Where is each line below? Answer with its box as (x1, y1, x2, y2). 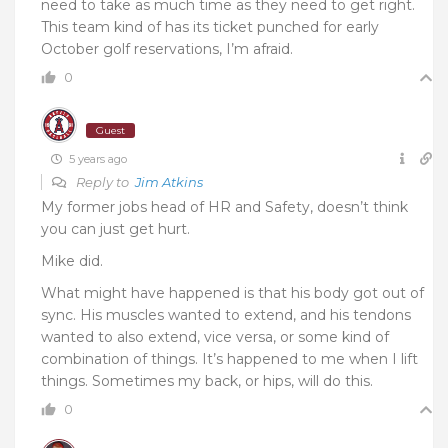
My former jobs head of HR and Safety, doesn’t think (41, 197, 408, 216)
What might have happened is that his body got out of (41, 283, 424, 302)
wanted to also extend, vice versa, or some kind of (41, 327, 389, 346)
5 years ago (66, 151, 127, 166)
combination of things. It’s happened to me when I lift (41, 349, 418, 368)
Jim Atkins (135, 173, 203, 190)
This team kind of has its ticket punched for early (41, 17, 379, 36)
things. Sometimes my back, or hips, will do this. (41, 371, 373, 390)
